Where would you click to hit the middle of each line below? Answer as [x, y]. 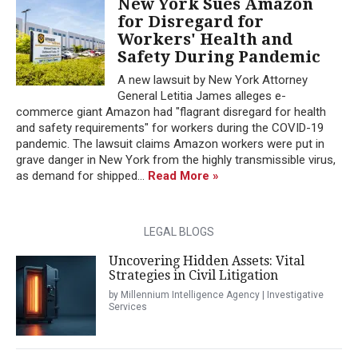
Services [128, 306]
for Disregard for [191, 21]
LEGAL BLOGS [179, 231]
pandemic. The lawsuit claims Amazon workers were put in [170, 143]
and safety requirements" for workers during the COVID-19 [170, 127]
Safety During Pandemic [219, 56]
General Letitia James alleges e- [202, 95]
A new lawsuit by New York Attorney [213, 80]
